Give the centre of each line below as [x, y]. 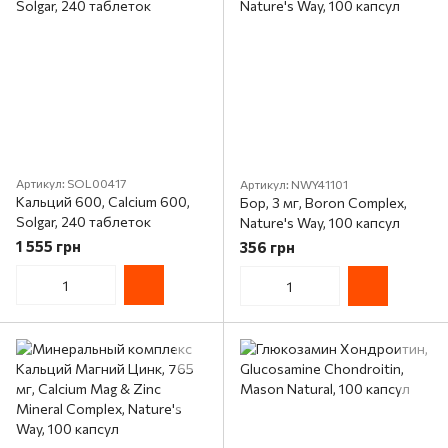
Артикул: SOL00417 [71, 183]
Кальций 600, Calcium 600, [103, 201]
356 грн [267, 247]
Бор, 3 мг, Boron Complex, [323, 202]
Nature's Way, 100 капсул [320, 222]
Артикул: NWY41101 [294, 184]
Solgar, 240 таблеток [83, 221]
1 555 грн [48, 246]
